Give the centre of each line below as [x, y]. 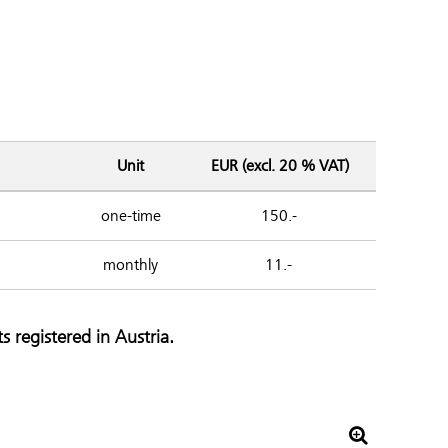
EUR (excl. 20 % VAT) [278, 166]
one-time [130, 216]
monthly [130, 265]
